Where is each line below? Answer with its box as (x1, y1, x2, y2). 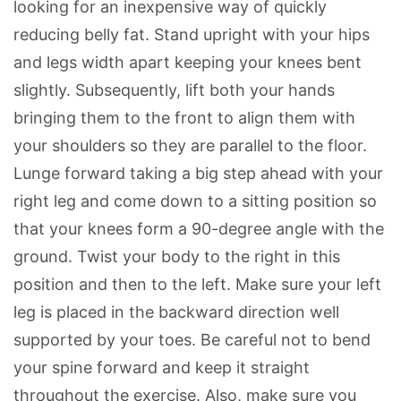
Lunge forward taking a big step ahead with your (13, 163, 383, 183)
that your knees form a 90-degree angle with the (13, 218, 384, 238)
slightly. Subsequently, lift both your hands (13, 80, 335, 99)
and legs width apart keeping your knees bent (13, 52, 362, 72)
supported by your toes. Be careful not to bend (13, 329, 371, 349)
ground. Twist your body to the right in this (13, 246, 340, 266)
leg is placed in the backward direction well (13, 302, 339, 321)
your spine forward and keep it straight (13, 357, 310, 377)
